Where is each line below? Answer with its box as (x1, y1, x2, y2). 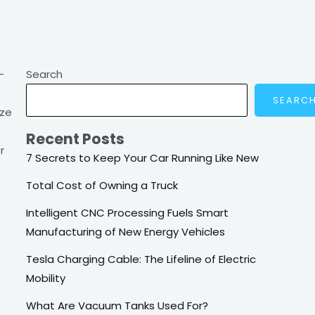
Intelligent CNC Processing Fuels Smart (26, 205, 229, 221)
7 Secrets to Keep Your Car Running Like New (26, 150, 259, 166)
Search (26, 66, 63, 82)
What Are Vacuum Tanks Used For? (26, 298, 209, 314)
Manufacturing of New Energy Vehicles (26, 224, 226, 240)
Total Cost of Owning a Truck (26, 178, 179, 193)
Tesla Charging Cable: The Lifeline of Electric (26, 252, 257, 267)
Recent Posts (26, 129, 125, 150)
